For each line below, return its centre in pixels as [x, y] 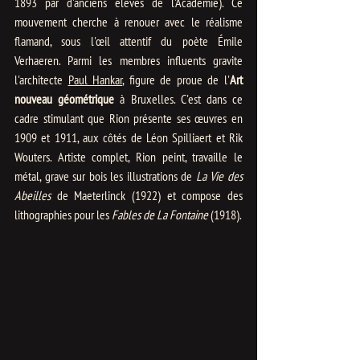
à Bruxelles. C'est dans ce [179, 99]
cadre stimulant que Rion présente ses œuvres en [129, 119]
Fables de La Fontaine [160, 215]
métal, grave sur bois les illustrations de [105, 176]
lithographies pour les [63, 215]
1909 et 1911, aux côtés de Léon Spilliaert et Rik [129, 138]
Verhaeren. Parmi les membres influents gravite [129, 61]
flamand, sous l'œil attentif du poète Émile [129, 41]
